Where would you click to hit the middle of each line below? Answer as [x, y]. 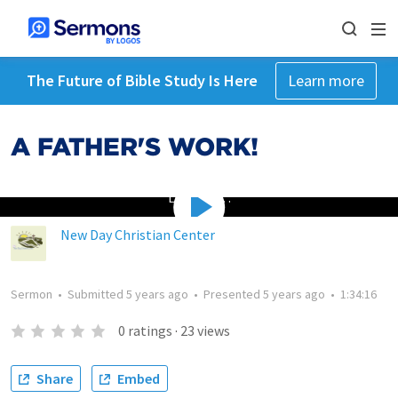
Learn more [326, 80]
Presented [233, 294]
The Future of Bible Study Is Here [142, 80]
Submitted [97, 294]
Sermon [32, 294]
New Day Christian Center [138, 235]
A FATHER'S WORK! [135, 147]
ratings [150, 330]
